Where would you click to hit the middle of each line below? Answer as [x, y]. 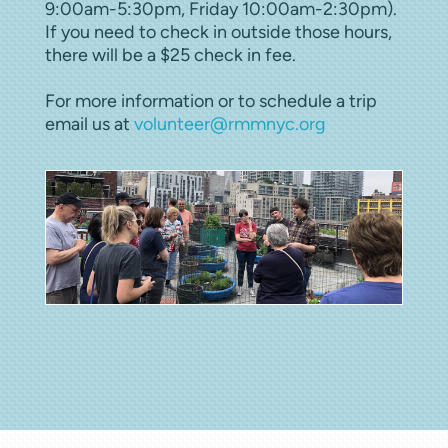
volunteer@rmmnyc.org [230, 123]
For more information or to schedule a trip [211, 100]
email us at [89, 123]
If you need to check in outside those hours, [218, 31]
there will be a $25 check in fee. [170, 54]
